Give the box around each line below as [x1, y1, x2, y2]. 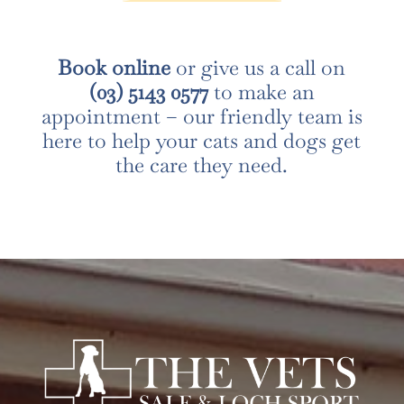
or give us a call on [170, 53, 346, 81]
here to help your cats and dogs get [42, 126, 362, 154]
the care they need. [115, 151, 289, 179]
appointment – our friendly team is [41, 102, 363, 130]
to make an [207, 78, 315, 106]
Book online [58, 53, 171, 81]
